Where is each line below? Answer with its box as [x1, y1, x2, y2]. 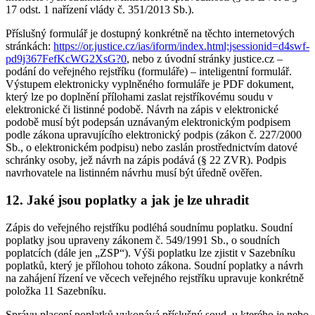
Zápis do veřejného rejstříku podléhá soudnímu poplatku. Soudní [6, 221, 292, 233]
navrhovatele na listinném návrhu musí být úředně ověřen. [6, 167, 262, 179]
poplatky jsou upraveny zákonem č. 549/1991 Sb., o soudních [6, 233, 280, 246]
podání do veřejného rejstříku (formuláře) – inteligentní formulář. [6, 65, 292, 78]
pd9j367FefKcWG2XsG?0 [6, 53, 127, 65]
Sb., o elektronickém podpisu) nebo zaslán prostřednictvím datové [6, 141, 297, 154]
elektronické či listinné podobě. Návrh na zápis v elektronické [6, 103, 278, 116]
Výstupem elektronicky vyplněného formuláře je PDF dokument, [6, 78, 294, 91]
